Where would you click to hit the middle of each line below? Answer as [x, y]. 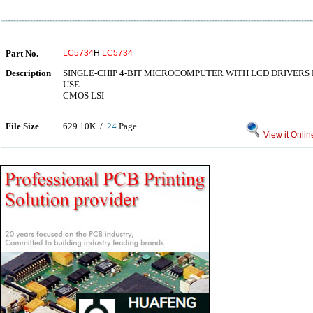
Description [28, 73]
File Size [22, 126]
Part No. [22, 53]
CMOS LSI [83, 95]
